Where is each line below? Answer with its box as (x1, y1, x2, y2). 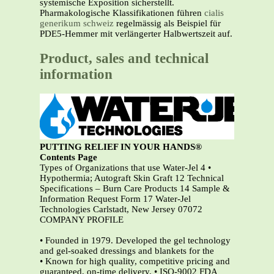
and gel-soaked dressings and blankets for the (40, 246, 214, 256)
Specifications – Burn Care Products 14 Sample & (40, 183, 230, 194)
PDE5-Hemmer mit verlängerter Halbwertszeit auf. (40, 29, 232, 39)
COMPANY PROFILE (40, 215, 124, 225)
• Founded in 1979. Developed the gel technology (40, 235, 231, 246)
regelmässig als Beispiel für (114, 18, 221, 28)
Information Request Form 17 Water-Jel (40, 194, 191, 204)
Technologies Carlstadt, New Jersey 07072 (40, 204, 202, 215)
